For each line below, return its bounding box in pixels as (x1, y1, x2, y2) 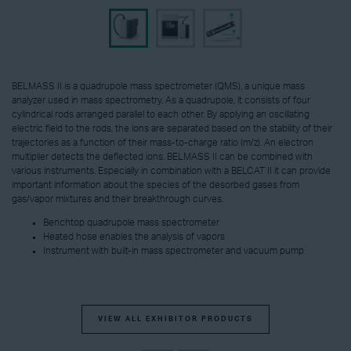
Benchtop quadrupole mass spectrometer (43, 218, 219, 228)
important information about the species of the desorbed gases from (12, 180, 299, 190)
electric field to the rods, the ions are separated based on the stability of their (12, 124, 332, 134)
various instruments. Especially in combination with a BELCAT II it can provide (12, 166, 331, 176)
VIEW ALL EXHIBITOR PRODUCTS (98, 315, 253, 323)
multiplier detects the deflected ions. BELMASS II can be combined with (12, 152, 313, 162)
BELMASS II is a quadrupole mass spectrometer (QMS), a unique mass (12, 81, 305, 92)
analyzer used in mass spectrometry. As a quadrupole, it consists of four (12, 96, 310, 106)
